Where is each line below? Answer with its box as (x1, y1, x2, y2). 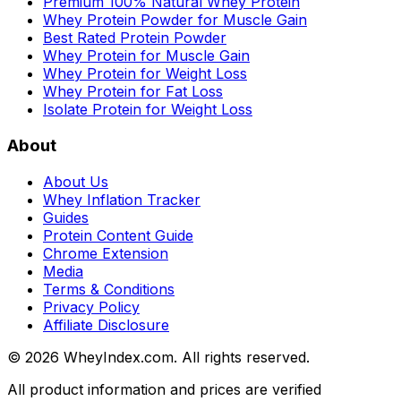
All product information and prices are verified (7, 380, 321, 398)
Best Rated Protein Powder (43, 29, 226, 47)
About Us (43, 172, 108, 191)
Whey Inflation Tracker (43, 190, 200, 209)
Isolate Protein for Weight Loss (43, 100, 252, 119)
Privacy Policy (43, 297, 140, 316)
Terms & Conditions (43, 279, 175, 298)
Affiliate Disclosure (43, 315, 169, 334)
